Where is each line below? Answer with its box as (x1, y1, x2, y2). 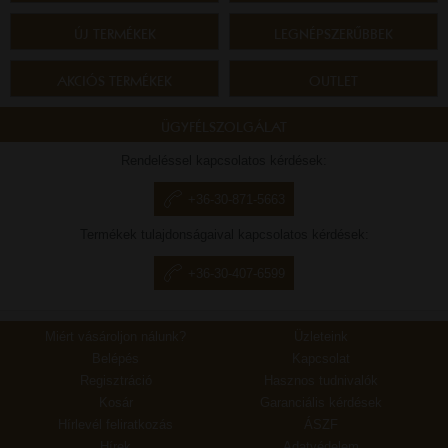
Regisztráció (79, 373, 152, 388)
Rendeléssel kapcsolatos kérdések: (121, 153, 327, 168)
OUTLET (309, 71, 358, 90)
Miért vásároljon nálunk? (45, 329, 187, 344)
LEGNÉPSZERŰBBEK (274, 24, 393, 43)
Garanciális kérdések (260, 395, 383, 410)
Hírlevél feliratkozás (58, 417, 174, 432)
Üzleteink (294, 329, 349, 344)
